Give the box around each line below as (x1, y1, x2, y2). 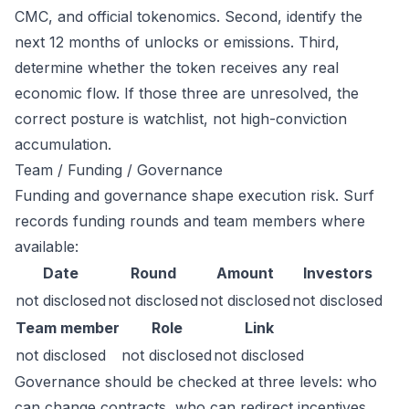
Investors (302, 264, 372, 282)
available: (15, 237, 79, 256)
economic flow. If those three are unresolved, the (15, 84, 359, 102)
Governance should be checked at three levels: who (15, 372, 377, 391)
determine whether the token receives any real (15, 58, 339, 77)
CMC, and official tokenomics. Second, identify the (15, 7, 362, 26)
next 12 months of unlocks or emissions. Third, (15, 33, 340, 51)
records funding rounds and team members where (15, 212, 365, 230)
